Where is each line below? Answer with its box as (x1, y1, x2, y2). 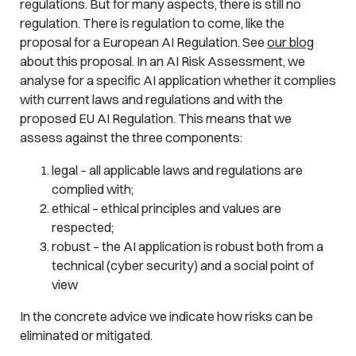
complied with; (51, 180, 133, 197)
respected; (51, 219, 114, 235)
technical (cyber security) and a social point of (51, 257, 314, 273)
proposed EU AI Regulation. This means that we (19, 110, 292, 127)
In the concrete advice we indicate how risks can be (19, 308, 313, 325)
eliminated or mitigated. (19, 327, 153, 344)
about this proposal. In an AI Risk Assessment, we (19, 53, 305, 70)
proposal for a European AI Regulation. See (19, 34, 267, 51)
